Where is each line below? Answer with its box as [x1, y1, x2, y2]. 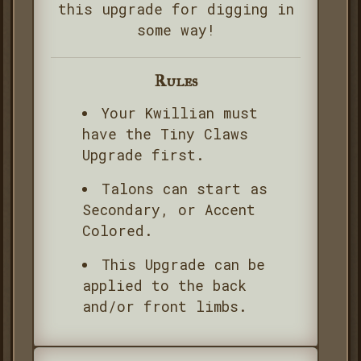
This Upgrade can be [102, 255, 266, 274]
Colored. [81, 221, 153, 240]
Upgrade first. [81, 145, 205, 164]
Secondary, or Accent [81, 200, 255, 219]
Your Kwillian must [102, 103, 259, 122]
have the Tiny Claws [81, 124, 248, 143]
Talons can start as [102, 179, 268, 198]
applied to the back [81, 276, 247, 295]
